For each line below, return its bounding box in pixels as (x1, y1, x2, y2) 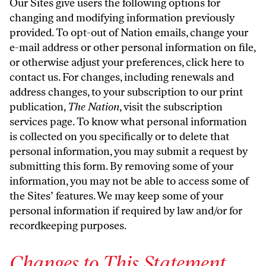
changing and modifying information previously (9, 11, 235, 24)
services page (9, 115, 72, 128)
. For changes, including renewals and (58, 71, 234, 84)
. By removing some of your (106, 160, 233, 173)
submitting (9, 160, 63, 173)
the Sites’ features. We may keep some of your (9, 189, 223, 202)
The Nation (68, 100, 119, 113)
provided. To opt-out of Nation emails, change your (9, 26, 248, 39)
